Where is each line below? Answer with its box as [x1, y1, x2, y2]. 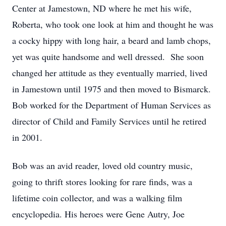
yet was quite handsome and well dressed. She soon [12, 50, 204, 63]
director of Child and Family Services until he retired [12, 115, 206, 127]
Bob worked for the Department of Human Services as [12, 99, 211, 111]
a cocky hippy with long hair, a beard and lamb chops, [12, 34, 211, 46]
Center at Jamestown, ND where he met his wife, [12, 2, 192, 14]
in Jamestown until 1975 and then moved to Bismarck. [12, 83, 214, 95]
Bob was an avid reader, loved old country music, [12, 159, 193, 172]
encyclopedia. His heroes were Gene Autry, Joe [12, 208, 185, 220]
